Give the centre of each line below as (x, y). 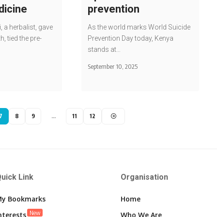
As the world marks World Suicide (139, 27)
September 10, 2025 (112, 67)
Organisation (144, 177)
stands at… (104, 50)
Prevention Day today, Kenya (130, 39)
